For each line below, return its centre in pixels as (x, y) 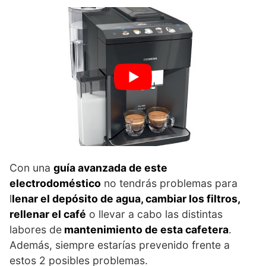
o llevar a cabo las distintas (154, 214)
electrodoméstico (55, 183)
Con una (31, 168)
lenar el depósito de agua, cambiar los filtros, (126, 199)
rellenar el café (48, 214)
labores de (36, 230)
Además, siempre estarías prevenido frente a (120, 245)
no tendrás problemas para (169, 183)
